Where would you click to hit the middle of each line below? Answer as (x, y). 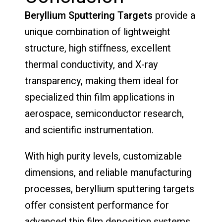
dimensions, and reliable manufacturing (108, 172)
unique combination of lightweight (98, 32)
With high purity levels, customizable (103, 156)
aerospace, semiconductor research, (104, 113)
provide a (174, 15)
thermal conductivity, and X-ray (91, 64)
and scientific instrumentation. (89, 130)
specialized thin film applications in (100, 97)
